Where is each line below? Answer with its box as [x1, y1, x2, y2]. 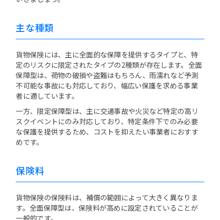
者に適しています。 [16, 90, 79, 101]
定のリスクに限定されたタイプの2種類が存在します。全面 [16, 59, 202, 70]
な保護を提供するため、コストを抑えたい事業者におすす [16, 126, 198, 137]
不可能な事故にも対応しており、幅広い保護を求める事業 [16, 80, 198, 91]
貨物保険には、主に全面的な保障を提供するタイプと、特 [16, 49, 198, 60]
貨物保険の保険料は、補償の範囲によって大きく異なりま [16, 192, 198, 203]
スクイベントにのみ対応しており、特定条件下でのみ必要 [16, 116, 198, 127]
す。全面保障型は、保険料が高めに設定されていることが [16, 202, 198, 213]
